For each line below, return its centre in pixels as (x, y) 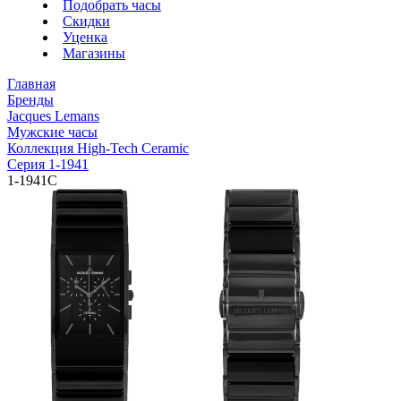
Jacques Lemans (53, 116)
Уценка (85, 37)
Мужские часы (52, 132)
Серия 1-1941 (48, 164)
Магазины (94, 53)
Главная (31, 84)
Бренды (30, 100)
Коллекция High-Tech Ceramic (98, 148)
